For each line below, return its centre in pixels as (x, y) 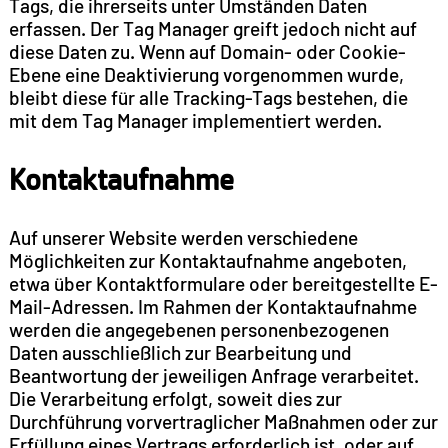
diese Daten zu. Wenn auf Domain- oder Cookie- (207, 51)
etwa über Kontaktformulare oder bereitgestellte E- (223, 283)
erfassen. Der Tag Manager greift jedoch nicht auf (212, 28)
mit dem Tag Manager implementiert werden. (195, 120)
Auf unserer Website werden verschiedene (183, 237)
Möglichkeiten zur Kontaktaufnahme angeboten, (207, 260)
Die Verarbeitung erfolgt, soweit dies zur (175, 398)
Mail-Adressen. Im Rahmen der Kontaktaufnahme (212, 306)
